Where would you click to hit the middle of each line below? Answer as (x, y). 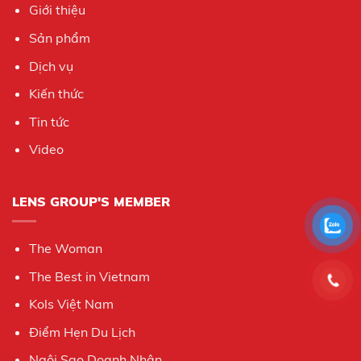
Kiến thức (56, 94)
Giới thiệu (57, 10)
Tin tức (49, 121)
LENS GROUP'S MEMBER (91, 201)
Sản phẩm (59, 37)
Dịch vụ (51, 66)
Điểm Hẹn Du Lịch (82, 332)
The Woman (65, 248)
